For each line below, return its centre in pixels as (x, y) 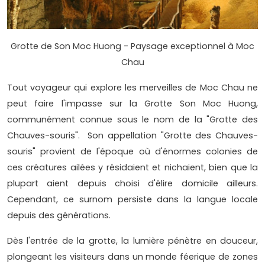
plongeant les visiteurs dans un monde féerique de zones (132, 257)
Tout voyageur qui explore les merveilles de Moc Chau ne (132, 88)
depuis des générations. (59, 216)
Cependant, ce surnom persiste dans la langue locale (132, 200)
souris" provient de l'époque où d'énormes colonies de (132, 152)
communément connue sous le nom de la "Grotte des (132, 120)
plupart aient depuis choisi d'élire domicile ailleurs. (132, 184)
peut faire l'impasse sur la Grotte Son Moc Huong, (132, 104)
